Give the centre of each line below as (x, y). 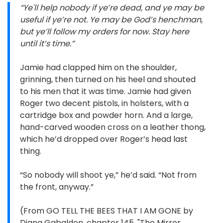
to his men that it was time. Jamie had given (106, 92)
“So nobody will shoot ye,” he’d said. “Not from (108, 175)
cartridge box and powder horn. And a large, (106, 115)
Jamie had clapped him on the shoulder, (98, 68)
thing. (31, 151)
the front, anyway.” (57, 187)
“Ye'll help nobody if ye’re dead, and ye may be (112, 8)
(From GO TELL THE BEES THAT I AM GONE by (107, 211)
